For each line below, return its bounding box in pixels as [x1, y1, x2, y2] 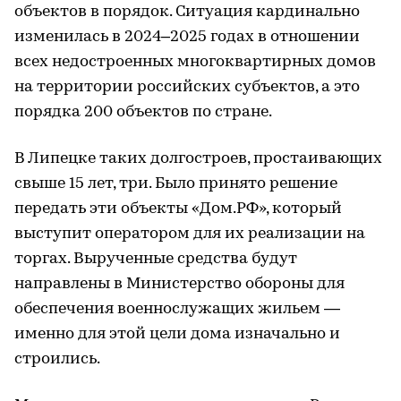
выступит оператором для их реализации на [14, 225, 365, 243]
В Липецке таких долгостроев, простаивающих [14, 149, 382, 167]
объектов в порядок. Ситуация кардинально [14, 3, 360, 21]
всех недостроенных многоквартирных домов [14, 53, 376, 71]
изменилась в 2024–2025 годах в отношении [14, 28, 360, 46]
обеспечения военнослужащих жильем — [14, 300, 340, 318]
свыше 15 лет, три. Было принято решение [14, 175, 337, 192]
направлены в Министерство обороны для [14, 275, 345, 293]
